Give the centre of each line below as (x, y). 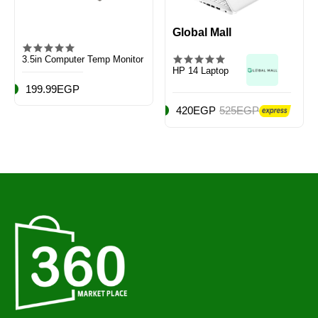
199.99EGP (53, 89)
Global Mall (202, 33)
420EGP (196, 111)
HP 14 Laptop (201, 71)
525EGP (239, 111)
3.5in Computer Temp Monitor (83, 60)
